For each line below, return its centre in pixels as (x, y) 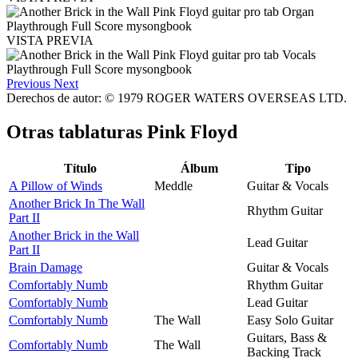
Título (80, 168)
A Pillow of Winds (56, 185)
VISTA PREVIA (50, 40)
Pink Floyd (192, 131)
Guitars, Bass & (287, 337)
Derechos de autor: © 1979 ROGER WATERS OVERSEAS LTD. (177, 97)
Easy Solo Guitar (290, 320)
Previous (28, 83)
